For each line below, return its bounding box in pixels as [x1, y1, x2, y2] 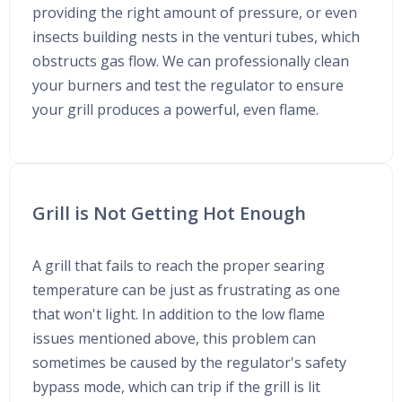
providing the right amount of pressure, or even [32, 3, 357, 22]
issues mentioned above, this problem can [32, 328, 316, 348]
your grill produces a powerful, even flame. [32, 100, 319, 119]
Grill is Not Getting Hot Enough [32, 201, 306, 225]
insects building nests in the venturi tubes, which [32, 27, 360, 47]
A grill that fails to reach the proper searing [32, 256, 325, 275]
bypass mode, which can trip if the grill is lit [32, 377, 320, 397]
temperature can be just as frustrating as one [32, 280, 340, 300]
